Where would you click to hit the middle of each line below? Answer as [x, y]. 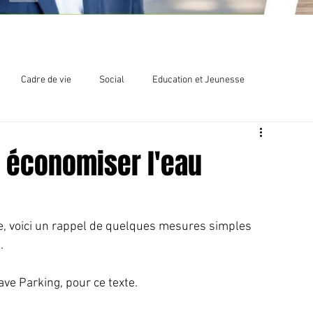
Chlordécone [86, 136]
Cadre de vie [46, 80]
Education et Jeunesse [198, 80]
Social [112, 80]
